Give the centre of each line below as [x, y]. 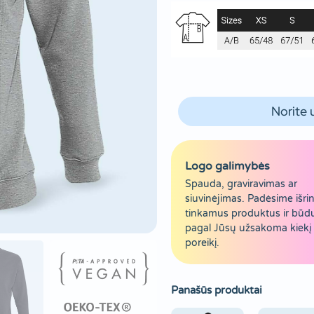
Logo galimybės [227, 166]
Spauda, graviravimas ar [241, 184]
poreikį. [202, 243]
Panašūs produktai [217, 290]
